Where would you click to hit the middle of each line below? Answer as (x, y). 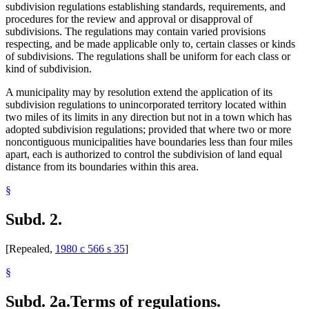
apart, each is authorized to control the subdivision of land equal (144, 154)
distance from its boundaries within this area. (102, 167)
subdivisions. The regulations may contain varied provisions (136, 32)
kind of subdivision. (49, 69)
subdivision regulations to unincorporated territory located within (146, 105)
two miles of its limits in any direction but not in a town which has (149, 117)
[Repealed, (30, 249)
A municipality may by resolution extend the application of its (139, 92)
